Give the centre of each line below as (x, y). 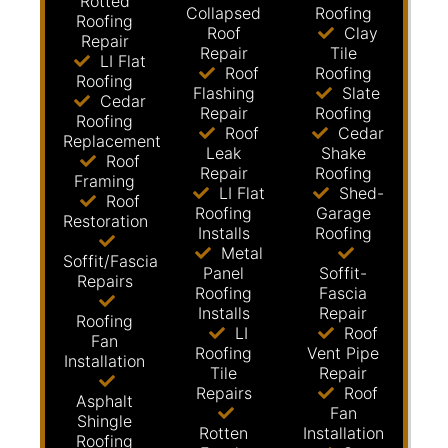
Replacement (112, 141)
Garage (343, 213)
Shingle (105, 421)
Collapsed (224, 13)
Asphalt (105, 401)
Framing (105, 181)
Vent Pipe (343, 353)
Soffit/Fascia (110, 261)
